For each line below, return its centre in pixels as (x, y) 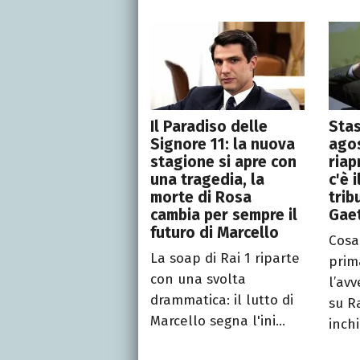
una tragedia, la (207, 179)
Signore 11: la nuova (223, 144)
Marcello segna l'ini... (218, 321)
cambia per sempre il (224, 215)
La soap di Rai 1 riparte (225, 258)
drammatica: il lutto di (222, 300)
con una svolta (198, 279)
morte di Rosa (201, 197)
